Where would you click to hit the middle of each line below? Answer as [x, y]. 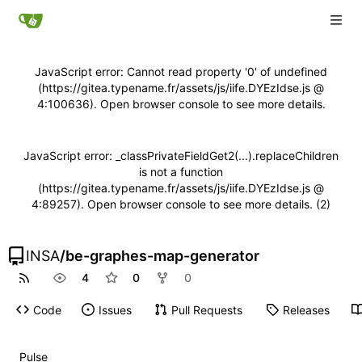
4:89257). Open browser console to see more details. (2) [181, 204]
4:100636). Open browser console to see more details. [181, 104]
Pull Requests [206, 309]
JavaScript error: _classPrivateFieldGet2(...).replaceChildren [181, 156]
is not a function [181, 172]
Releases [306, 309]
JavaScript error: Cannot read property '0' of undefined [181, 72]
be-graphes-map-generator [162, 256]
